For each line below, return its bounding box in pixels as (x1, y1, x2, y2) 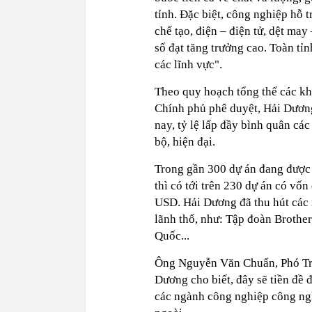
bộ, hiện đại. (155, 134, 215, 148)
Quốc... (155, 228, 189, 242)
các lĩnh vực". (155, 57, 222, 71)
